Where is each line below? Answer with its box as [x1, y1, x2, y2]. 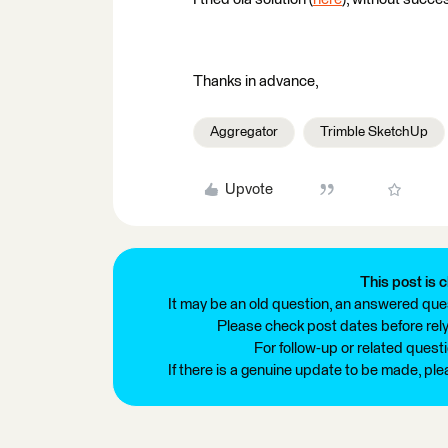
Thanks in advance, [193, 74, 319, 89]
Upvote [224, 182, 273, 197]
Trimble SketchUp [320, 125, 428, 139]
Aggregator [210, 125, 278, 139]
